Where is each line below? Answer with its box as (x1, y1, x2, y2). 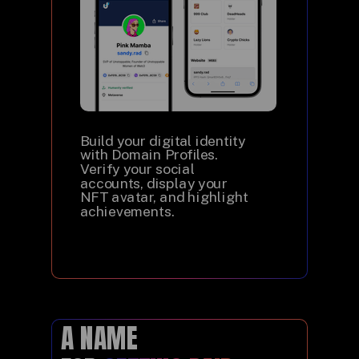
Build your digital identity (80, 132, 246, 149)
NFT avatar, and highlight (80, 188, 248, 206)
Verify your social (80, 160, 196, 177)
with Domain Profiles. (80, 146, 218, 163)
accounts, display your (80, 174, 228, 192)
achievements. (80, 203, 174, 220)
